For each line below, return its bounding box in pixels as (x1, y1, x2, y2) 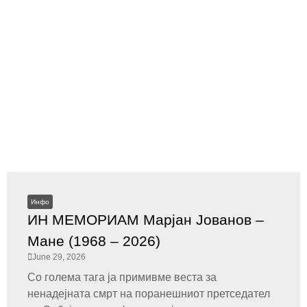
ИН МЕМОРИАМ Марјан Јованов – (27, 212, 264, 228)
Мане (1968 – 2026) (27, 233, 160, 249)
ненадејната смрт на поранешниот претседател (27, 288, 270, 299)
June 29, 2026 (32, 252, 86, 262)
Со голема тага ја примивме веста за (27, 271, 217, 283)
